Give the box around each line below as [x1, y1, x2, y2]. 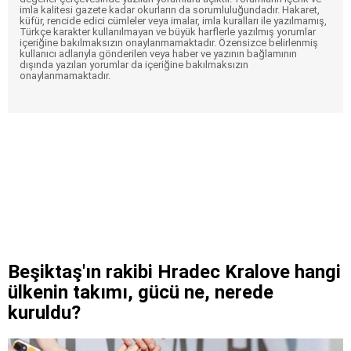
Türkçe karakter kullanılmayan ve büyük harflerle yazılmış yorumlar [20, 25, 316, 38]
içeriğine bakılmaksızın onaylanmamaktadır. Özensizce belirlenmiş [20, 36, 318, 49]
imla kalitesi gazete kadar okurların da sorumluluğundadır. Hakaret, [20, 3, 320, 16]
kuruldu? [8, 301, 81, 324]
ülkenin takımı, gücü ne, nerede [8, 280, 273, 303]
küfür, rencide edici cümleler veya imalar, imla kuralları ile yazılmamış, [20, 14, 327, 27]
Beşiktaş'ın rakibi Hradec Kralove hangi [8, 260, 341, 283]
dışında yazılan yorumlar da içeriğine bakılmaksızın [20, 58, 248, 71]
